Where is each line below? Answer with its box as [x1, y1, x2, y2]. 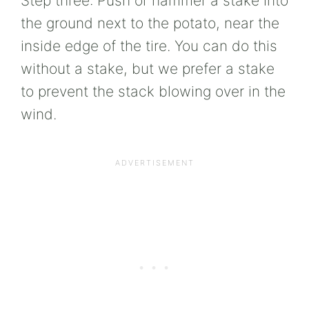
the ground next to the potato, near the [21, 14, 279, 32]
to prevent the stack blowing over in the [21, 83, 286, 100]
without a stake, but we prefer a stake [21, 60, 275, 77]
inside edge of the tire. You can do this [21, 37, 277, 54]
